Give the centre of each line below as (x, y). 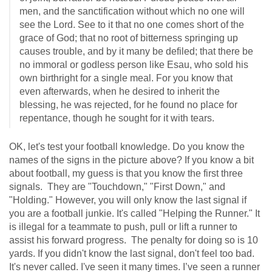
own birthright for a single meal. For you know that (126, 78)
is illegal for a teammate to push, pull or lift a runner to (123, 227)
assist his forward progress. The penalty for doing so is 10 (134, 240)
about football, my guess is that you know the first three (126, 173)
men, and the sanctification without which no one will (132, 11)
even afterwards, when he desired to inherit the (120, 91)
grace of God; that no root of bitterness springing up (129, 38)
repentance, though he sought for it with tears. (117, 118)
